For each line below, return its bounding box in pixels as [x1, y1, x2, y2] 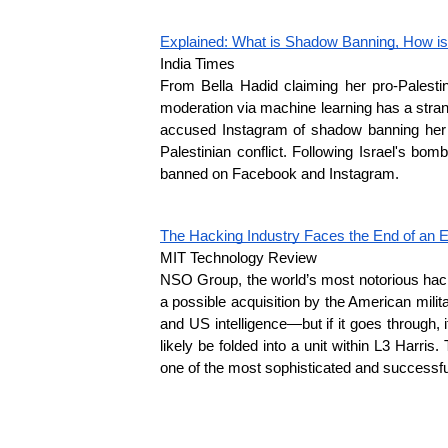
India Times [160, 56, 235, 72]
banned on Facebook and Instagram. [160, 166, 399, 182]
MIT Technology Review [160, 250, 317, 266]
